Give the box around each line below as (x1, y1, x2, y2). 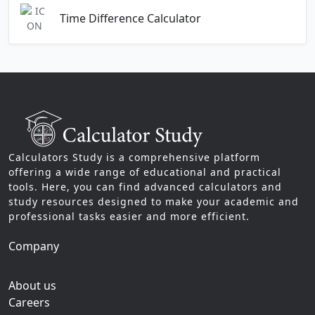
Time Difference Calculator (60, 10, 201, 26)
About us (8, 277, 56, 293)
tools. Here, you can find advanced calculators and (8, 179, 282, 193)
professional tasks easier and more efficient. (8, 209, 250, 223)
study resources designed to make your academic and (8, 194, 299, 208)
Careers (8, 294, 50, 310)
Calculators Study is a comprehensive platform (8, 150, 260, 164)
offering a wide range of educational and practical (8, 165, 281, 179)
